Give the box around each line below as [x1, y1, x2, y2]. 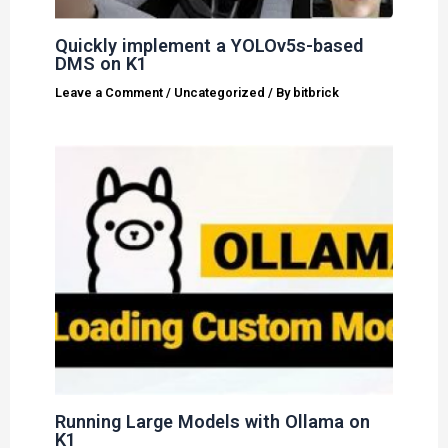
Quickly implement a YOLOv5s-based [55, 34, 364, 56]
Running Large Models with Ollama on [55, 410, 371, 432]
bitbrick [293, 84, 340, 100]
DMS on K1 [55, 52, 148, 74]
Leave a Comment [55, 84, 164, 100]
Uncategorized [174, 84, 266, 100]
